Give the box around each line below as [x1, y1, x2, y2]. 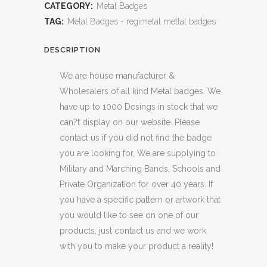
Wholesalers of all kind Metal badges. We [60, 86, 221, 97]
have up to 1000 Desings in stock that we [60, 102, 218, 112]
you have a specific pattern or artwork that [60, 195, 221, 205]
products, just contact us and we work [60, 226, 206, 236]
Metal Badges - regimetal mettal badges [67, 17, 216, 27]
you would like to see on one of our [60, 210, 198, 221]
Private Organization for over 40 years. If [60, 179, 213, 190]
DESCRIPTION [44, 45, 101, 55]
